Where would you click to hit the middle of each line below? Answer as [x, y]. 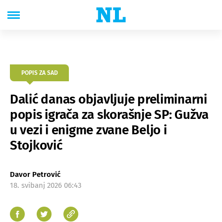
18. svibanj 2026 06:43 [46, 185]
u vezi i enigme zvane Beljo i [88, 130]
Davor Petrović [35, 174]
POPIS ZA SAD [39, 73]
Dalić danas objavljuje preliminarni [109, 99]
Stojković [36, 145]
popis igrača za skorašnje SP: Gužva [109, 115]
